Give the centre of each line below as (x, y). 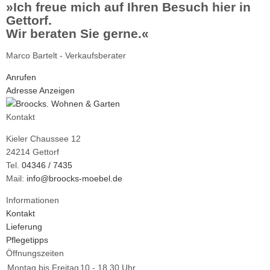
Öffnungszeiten (35, 253)
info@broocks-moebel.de (74, 178)
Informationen (33, 200)
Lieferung (24, 227)
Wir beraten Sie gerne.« (77, 33)
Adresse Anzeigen (40, 90)
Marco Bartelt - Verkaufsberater (66, 55)
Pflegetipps (27, 240)
